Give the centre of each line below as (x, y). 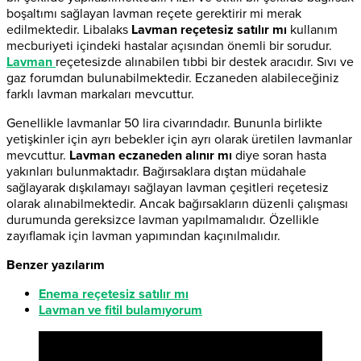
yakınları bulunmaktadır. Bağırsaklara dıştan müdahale (156, 171)
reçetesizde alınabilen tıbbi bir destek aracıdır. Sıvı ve (205, 62)
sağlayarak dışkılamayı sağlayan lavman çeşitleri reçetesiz (168, 187)
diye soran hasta (279, 155)
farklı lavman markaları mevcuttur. (100, 94)
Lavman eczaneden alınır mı (151, 155)
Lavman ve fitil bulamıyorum (120, 310)
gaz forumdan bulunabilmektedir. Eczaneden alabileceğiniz (173, 78)
